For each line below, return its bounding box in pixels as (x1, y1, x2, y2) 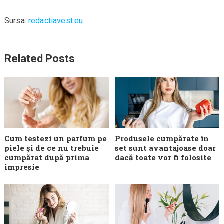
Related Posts (4, 52, 75, 65)
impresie (4, 161, 39, 172)
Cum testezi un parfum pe (4, 133, 107, 143)
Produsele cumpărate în (115, 133, 209, 143)
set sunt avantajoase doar (115, 142, 216, 153)
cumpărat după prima (4, 152, 89, 162)
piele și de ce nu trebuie (4, 142, 99, 153)
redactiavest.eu (28, 16, 83, 26)
